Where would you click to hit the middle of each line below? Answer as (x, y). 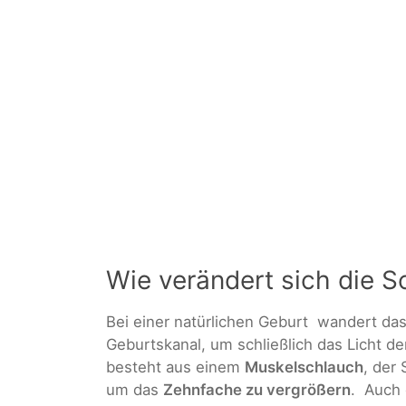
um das (135, 390)
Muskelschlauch (304, 367)
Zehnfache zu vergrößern (257, 390)
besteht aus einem (175, 367)
